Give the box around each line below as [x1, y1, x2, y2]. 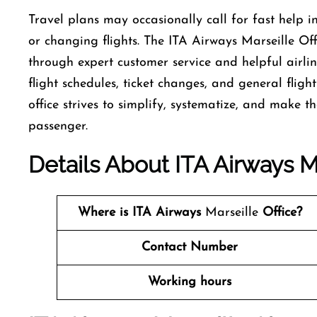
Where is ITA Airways [77, 206, 205, 219]
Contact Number [142, 241, 238, 254]
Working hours [148, 275, 231, 289]
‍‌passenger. [28, 120, 88, 133]
